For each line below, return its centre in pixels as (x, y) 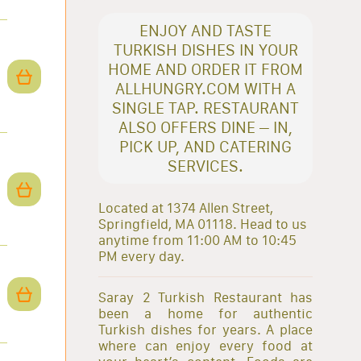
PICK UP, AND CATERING (205, 146)
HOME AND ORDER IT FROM (205, 69)
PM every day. (141, 256)
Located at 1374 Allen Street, (186, 207)
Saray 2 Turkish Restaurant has (205, 297)
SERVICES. (205, 166)
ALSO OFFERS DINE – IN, (205, 127)
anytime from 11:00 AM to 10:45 (197, 240)
